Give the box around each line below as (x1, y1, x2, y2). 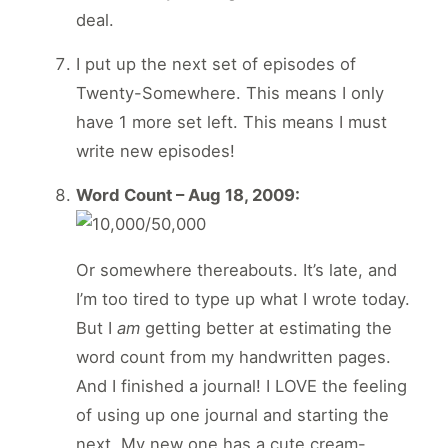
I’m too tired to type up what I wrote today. (76, 288, 410, 309)
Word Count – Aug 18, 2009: (76, 185, 300, 206)
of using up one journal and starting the (76, 404, 389, 425)
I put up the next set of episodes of (76, 54, 356, 75)
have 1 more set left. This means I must (76, 112, 387, 133)
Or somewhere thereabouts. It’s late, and (76, 259, 397, 280)
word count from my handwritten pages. (76, 346, 391, 367)
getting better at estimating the (140, 317, 392, 338)
